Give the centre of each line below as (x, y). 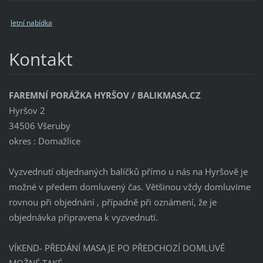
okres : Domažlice (44, 141)
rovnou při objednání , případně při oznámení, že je (112, 202)
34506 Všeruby (39, 126)
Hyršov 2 (27, 111)
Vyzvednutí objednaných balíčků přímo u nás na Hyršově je (128, 172)
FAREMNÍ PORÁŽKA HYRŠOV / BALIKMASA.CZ (104, 95)
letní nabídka (31, 23)
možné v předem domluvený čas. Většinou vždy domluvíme (129, 187)
